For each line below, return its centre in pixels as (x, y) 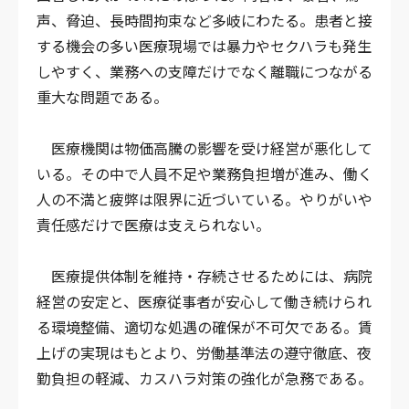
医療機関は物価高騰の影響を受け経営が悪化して (204, 147)
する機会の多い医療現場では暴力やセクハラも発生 (204, 45)
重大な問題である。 (102, 96)
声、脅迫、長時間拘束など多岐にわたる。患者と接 (204, 20)
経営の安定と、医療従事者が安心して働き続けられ (204, 301)
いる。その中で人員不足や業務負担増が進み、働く (204, 173)
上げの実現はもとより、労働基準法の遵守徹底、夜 (204, 352)
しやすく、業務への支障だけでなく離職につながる (204, 71)
